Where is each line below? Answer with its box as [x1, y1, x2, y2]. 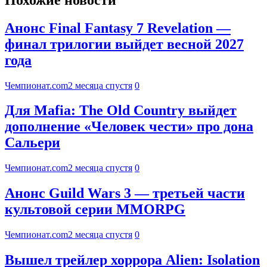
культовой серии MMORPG [5, 201, 185, 218]
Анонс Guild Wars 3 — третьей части [5, 185, 245, 201]
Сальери [5, 135, 60, 151]
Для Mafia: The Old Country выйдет [5, 103, 237, 119]
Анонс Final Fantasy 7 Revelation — [5, 20, 231, 36]
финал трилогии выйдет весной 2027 [5, 36, 244, 52]
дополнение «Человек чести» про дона [5, 119, 253, 135]
